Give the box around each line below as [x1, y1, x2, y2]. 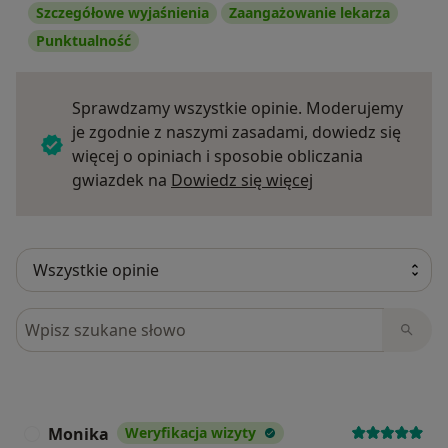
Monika [48, 423, 109, 446]
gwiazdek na [72, 169, 171, 192]
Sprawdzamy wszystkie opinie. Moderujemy [72, 97, 403, 120]
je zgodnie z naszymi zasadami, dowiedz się [72, 121, 401, 144]
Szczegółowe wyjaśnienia [36, 3, 209, 23]
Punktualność [36, 31, 131, 51]
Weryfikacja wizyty [125, 423, 256, 443]
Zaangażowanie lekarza [229, 3, 390, 23]
